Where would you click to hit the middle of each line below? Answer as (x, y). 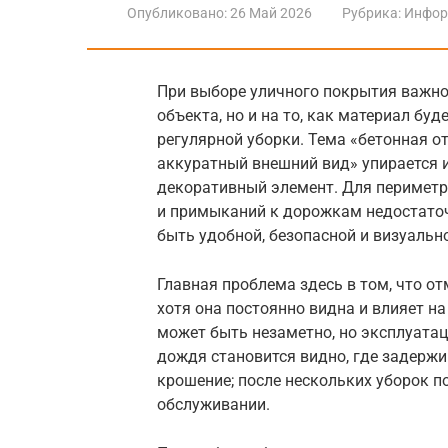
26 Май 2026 (271, 13)
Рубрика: (371, 13)
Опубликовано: (177, 13)
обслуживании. (213, 404)
